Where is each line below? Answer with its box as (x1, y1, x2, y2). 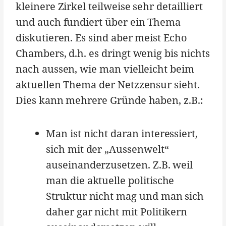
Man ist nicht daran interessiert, (46, 127, 198, 141)
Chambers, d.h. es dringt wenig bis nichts (16, 46, 210, 61)
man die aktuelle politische (46, 174, 175, 188)
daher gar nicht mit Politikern (46, 205, 188, 219)
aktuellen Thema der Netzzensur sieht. (16, 78, 200, 92)
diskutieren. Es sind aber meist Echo (16, 31, 187, 45)
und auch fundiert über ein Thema (16, 15, 181, 29)
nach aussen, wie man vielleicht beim (16, 62, 194, 76)
